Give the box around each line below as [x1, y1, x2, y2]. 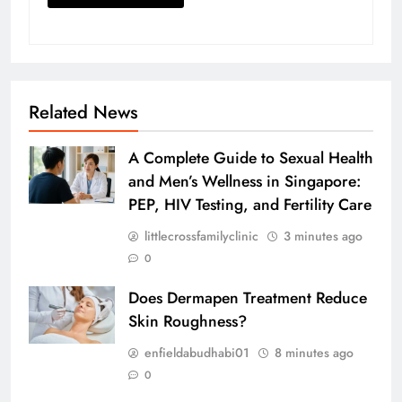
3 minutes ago [284, 227, 363, 246]
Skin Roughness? [128, 310, 247, 334]
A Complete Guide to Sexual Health [128, 146, 373, 170]
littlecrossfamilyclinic [144, 227, 258, 246]
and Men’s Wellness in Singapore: [128, 170, 361, 194]
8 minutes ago [275, 344, 354, 363]
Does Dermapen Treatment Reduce [128, 286, 367, 310]
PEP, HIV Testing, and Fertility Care [128, 193, 371, 217]
